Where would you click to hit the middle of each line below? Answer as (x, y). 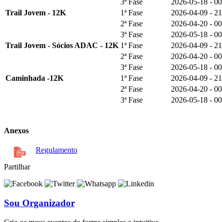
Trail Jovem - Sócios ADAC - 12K (62, 45)
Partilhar (17, 167)
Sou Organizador (39, 203)
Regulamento (56, 150)
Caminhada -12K (34, 78)
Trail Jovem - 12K (36, 12)
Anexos (16, 131)
